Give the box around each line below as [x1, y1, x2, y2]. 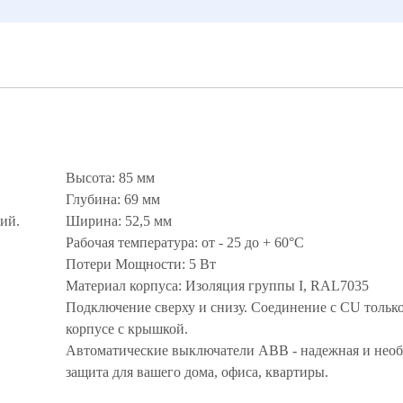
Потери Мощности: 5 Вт [66, 256, 216, 272]
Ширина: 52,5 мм [66, 213, 172, 228]
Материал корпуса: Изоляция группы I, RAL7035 [66, 278, 369, 293]
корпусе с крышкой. [66, 321, 188, 336]
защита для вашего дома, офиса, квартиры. [66, 364, 328, 380]
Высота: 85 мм [66, 170, 155, 185]
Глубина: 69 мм [66, 192, 160, 207]
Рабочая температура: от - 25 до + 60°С [66, 235, 304, 250]
